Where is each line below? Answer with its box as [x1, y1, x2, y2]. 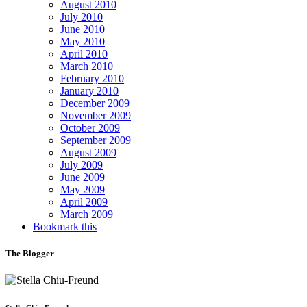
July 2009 [60, 159, 103, 171]
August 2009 [60, 147, 116, 159]
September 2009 [60, 134, 131, 147]
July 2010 [60, 11, 103, 23]
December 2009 [60, 97, 130, 110]
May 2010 [60, 36, 105, 48]
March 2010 [60, 60, 113, 73]
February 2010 [60, 73, 124, 85]
